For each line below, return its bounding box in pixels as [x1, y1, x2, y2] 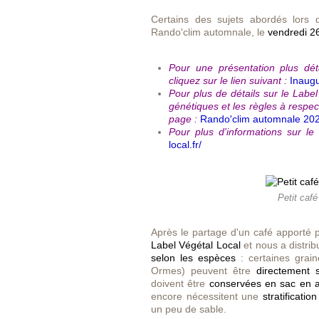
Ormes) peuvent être [151, 265, 256, 276]
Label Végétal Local [151, 239, 241, 251]
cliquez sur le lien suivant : [169, 75, 287, 86]
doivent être [151, 278, 209, 289]
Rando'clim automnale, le [151, 26, 268, 38]
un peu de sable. [151, 303, 226, 315]
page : [169, 113, 200, 125]
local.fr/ [169, 139, 202, 150]
